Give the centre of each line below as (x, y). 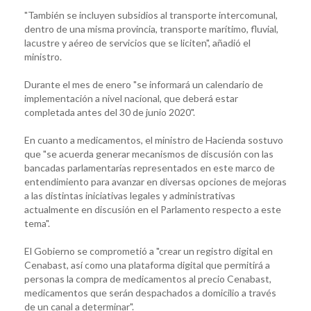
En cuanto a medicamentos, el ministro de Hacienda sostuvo (154, 140)
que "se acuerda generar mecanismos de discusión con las (149, 153)
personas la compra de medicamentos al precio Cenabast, (148, 278)
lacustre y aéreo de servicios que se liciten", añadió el (137, 42)
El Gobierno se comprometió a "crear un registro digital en (149, 251)
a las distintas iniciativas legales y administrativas (130, 195)
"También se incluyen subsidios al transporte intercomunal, (151, 15)
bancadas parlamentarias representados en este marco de (150, 167)
